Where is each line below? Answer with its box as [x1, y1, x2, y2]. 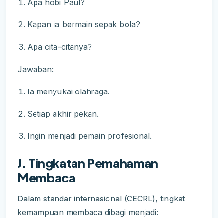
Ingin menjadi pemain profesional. [27, 131, 152, 141]
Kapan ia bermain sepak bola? [27, 19, 140, 30]
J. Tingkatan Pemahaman [18, 155, 158, 171]
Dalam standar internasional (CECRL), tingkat [18, 193, 185, 203]
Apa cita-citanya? [27, 41, 92, 52]
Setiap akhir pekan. [27, 109, 99, 119]
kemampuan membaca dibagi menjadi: [18, 207, 159, 217]
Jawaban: [18, 64, 54, 74]
